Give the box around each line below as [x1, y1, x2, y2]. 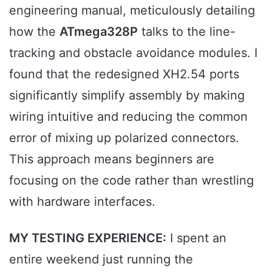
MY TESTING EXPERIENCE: [9, 231, 166, 246]
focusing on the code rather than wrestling [9, 173, 254, 188]
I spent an [166, 231, 226, 246]
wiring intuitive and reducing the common [9, 109, 248, 124]
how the [9, 24, 59, 39]
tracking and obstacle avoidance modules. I [9, 46, 257, 61]
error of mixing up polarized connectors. [9, 131, 239, 146]
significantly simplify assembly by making [9, 88, 245, 103]
